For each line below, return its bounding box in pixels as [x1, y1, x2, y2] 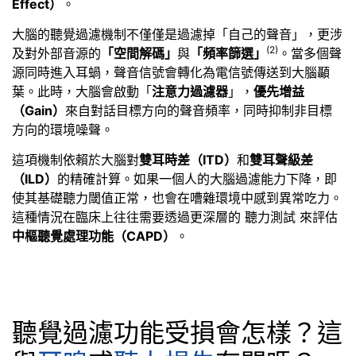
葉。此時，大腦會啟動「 [12, 83, 152, 99]
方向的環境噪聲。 [12, 121, 114, 137]
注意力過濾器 [152, 83, 228, 99]
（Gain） [12, 102, 65, 118]
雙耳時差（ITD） [139, 152, 237, 168]
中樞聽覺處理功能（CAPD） [12, 228, 176, 245]
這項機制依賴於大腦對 [12, 152, 139, 168]
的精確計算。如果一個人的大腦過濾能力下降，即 [57, 171, 337, 188]
